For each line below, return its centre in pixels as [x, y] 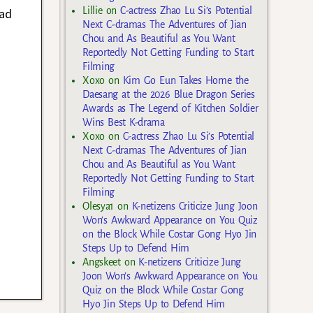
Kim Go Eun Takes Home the [185, 80]
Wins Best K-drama [124, 122]
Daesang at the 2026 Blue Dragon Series [169, 94]
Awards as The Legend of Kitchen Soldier [170, 108]
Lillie [93, 10]
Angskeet [102, 262]
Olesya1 [99, 206]
